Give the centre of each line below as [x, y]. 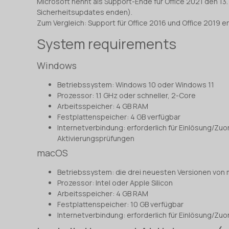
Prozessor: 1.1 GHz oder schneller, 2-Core [127, 95]
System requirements [107, 43]
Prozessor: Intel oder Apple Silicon [115, 182]
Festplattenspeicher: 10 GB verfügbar [120, 204]
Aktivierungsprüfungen [96, 138]
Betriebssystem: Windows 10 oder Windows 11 [136, 84]
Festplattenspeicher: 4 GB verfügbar [119, 117]
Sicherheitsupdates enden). [85, 12]
